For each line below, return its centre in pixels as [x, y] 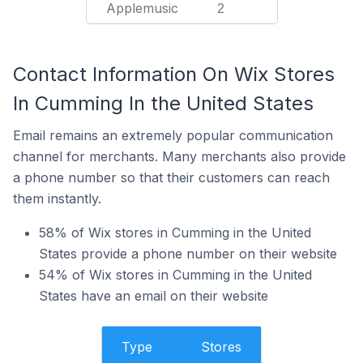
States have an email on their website [154, 296]
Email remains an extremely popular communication [173, 135]
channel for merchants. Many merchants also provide [179, 156]
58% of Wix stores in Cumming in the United [175, 233]
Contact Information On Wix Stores [174, 74]
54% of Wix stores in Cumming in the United [175, 275]
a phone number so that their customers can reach [171, 177]
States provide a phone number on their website [188, 254]
